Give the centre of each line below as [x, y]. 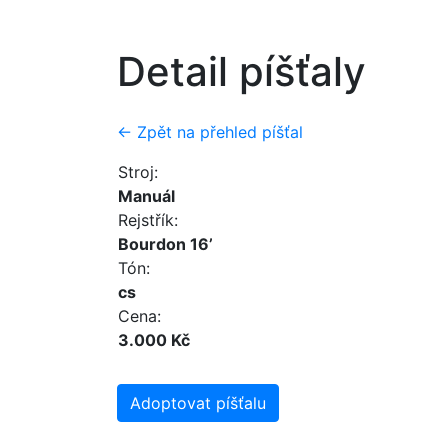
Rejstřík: [148, 220]
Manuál [146, 196]
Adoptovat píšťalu [198, 403]
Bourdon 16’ [165, 244]
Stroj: [138, 172]
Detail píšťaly [241, 71]
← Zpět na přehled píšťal [210, 132]
